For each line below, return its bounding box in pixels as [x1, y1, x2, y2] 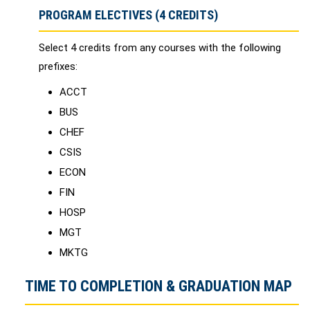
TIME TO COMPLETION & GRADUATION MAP [25, 277, 292, 295]
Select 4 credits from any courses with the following [39, 42, 281, 54]
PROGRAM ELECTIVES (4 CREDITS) [39, 8, 218, 22]
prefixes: [39, 60, 77, 73]
